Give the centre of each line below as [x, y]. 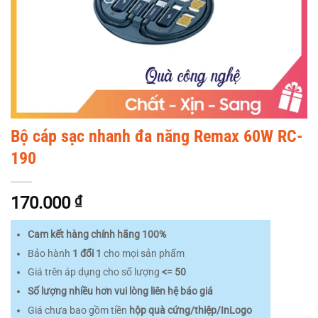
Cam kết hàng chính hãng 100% [97, 235]
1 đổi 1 [87, 253]
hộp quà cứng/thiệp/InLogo [190, 310]
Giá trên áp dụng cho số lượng [94, 273]
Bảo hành [50, 253]
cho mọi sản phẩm [143, 253]
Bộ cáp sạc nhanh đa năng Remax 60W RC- [157, 136]
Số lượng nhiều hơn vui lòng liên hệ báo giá [120, 291]
